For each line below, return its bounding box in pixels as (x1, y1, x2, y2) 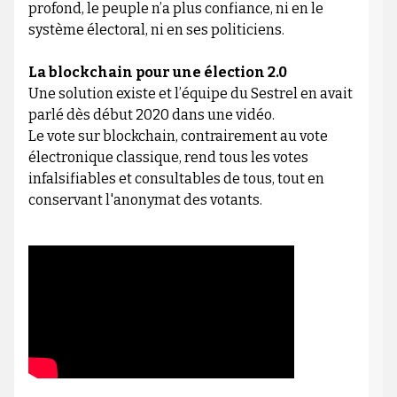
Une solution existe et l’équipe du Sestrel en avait (27, 85, 353, 103)
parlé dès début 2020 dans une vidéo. (27, 106, 275, 124)
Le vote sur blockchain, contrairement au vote (27, 128, 328, 145)
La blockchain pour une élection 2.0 (27, 64, 287, 82)
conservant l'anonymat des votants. (27, 191, 262, 209)
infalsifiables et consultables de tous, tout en (27, 170, 324, 188)
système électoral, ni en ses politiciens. (27, 21, 284, 39)
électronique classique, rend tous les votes (27, 149, 308, 167)
